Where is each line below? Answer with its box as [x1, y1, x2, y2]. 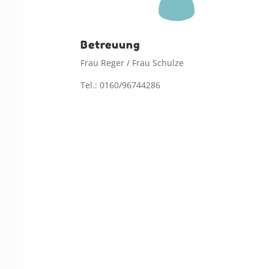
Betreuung [80, 38, 141, 52]
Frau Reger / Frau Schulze [80, 57, 184, 69]
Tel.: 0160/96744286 [80, 79, 161, 91]
